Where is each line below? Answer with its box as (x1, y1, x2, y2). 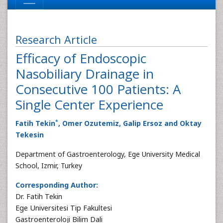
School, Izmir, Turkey (15, 161, 82, 170)
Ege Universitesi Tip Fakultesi (15, 203, 112, 213)
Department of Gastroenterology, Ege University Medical (15, 149, 200, 159)
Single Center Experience (15, 96, 163, 113)
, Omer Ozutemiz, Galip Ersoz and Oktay (58, 118, 202, 128)
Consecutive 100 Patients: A (15, 80, 181, 98)
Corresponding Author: (15, 180, 98, 190)
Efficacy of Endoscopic (15, 49, 146, 67)
